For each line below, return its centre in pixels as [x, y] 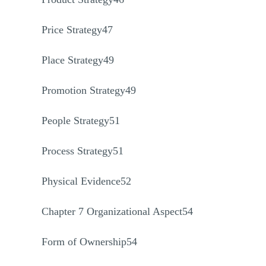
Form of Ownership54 [89, 242]
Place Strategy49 [78, 60]
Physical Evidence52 [86, 181]
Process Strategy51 [83, 151]
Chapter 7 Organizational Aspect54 [117, 211]
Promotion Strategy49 [89, 90]
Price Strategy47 [77, 30]
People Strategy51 [81, 121]
